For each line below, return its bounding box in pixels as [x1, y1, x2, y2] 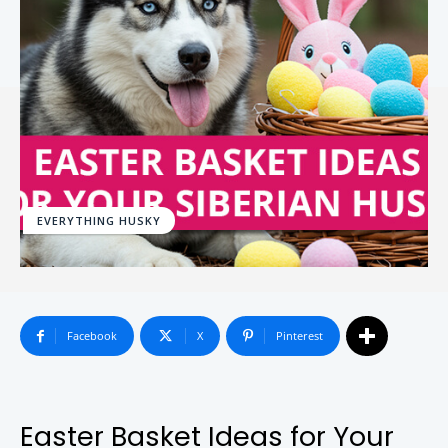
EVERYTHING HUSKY [37, 213, 161, 229]
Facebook [67, 328, 117, 344]
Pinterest [276, 328, 323, 344]
